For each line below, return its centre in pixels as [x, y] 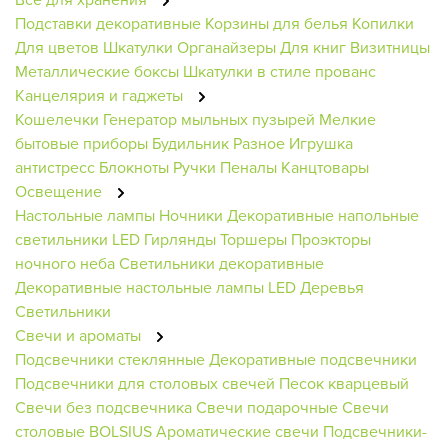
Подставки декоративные [108, 22]
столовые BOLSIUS [83, 430]
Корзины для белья [276, 22]
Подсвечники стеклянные [110, 358]
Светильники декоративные [221, 262]
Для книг [313, 46]
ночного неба [65, 262]
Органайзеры [228, 46]
